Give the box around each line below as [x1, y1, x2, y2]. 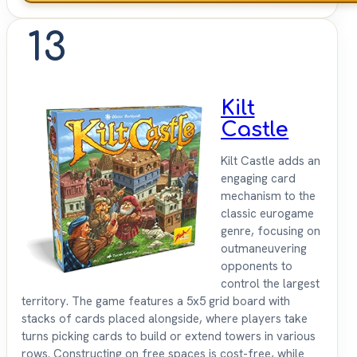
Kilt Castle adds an [221, 153, 320, 170]
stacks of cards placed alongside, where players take [22, 311, 308, 328]
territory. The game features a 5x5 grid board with [22, 293, 290, 310]
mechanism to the [221, 188, 316, 205]
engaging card [221, 171, 296, 187]
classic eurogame [221, 206, 314, 222]
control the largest [221, 276, 320, 292]
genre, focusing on [221, 223, 320, 240]
